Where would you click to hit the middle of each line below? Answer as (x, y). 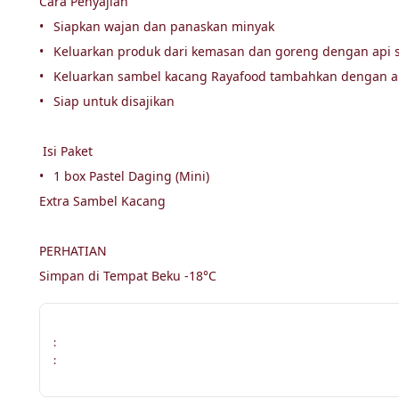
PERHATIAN (73, 251)
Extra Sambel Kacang (102, 201)
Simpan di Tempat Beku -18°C (128, 276)
